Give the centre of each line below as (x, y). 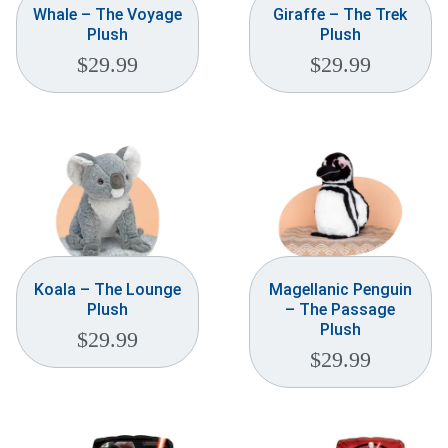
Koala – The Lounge (108, 289)
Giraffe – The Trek (340, 14)
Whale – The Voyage (108, 14)
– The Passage (340, 309)
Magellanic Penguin (340, 289)
